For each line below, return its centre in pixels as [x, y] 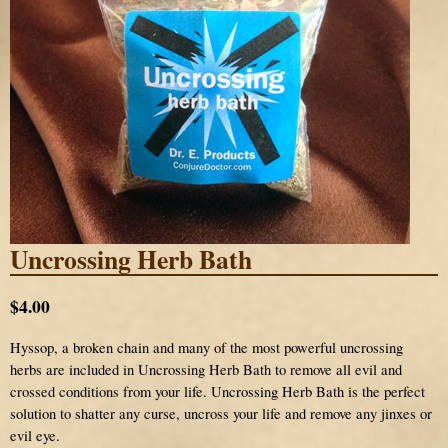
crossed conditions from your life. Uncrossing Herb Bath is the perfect [217, 391]
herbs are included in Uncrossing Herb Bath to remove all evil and [206, 369]
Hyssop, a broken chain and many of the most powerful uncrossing [206, 347]
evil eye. [35, 435]
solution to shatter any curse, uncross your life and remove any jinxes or [221, 413]
